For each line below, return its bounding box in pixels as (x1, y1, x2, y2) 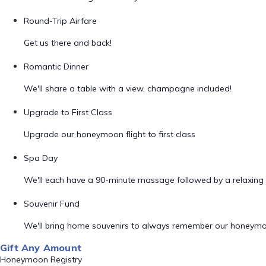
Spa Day (24, 153, 58, 163)
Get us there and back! (24, 37, 112, 48)
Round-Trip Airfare (24, 15, 97, 26)
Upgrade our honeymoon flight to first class (24, 129, 195, 140)
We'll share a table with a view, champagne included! (24, 83, 232, 94)
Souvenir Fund (24, 198, 80, 209)
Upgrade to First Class (24, 107, 112, 118)
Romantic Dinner (24, 61, 88, 72)
